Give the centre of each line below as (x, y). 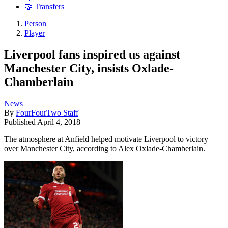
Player (35, 33)
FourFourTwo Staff (47, 112)
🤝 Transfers (44, 7)
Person (35, 24)
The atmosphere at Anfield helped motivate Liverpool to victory (106, 139)
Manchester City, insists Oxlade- (89, 68)
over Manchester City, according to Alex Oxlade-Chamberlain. (105, 148)
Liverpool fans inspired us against (92, 54)
